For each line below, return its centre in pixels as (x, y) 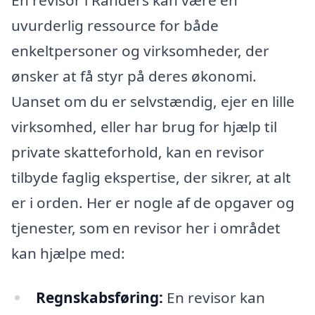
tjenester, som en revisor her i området (146, 227)
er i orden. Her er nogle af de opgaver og (153, 202)
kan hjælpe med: (68, 253)
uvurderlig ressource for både (115, 25)
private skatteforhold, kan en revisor (138, 152)
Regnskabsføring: (99, 298)
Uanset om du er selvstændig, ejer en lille (153, 101)
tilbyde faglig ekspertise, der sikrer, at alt (151, 177)
